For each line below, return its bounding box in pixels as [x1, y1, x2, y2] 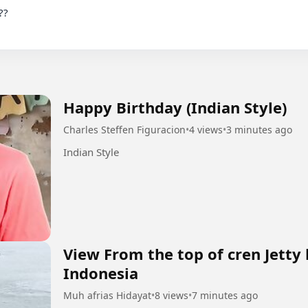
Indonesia [63, 263, 138, 284]
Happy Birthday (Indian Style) [63, 96, 287, 118]
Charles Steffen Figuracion [63, 122, 186, 136]
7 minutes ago [192, 289, 258, 302]
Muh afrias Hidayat [63, 289, 151, 302]
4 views [189, 122, 223, 136]
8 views [155, 289, 188, 302]
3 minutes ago [226, 122, 292, 136]
